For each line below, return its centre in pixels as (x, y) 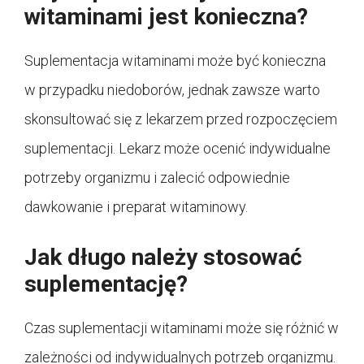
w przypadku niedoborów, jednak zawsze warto (172, 89)
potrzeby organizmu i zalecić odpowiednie (157, 177)
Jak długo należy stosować (163, 257)
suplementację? (106, 284)
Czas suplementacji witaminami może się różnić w (182, 327)
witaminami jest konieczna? (166, 16)
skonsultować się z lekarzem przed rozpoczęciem (181, 119)
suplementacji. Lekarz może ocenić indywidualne (178, 148)
